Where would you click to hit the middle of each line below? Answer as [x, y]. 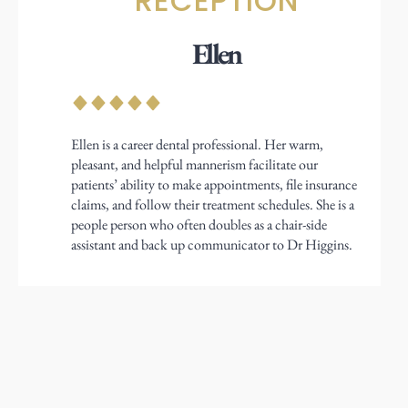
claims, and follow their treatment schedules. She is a [212, 204]
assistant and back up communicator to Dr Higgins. [211, 244]
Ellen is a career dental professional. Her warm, [197, 144]
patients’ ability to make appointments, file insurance [214, 184]
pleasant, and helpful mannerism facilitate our [194, 164]
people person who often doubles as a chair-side [199, 224]
